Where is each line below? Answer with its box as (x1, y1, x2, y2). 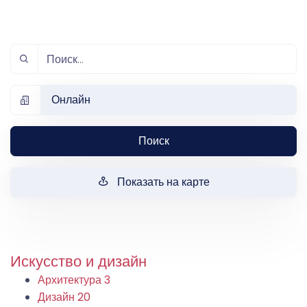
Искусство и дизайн (10, 250, 147, 272)
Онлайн (51, 91, 91, 108)
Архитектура (38, 271, 104, 288)
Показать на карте (116, 173, 210, 190)
